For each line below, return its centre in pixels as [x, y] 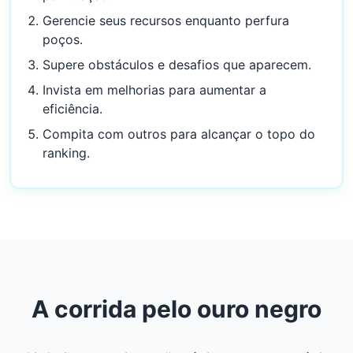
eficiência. [72, 109]
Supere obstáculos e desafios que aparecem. [177, 65]
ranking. [66, 153]
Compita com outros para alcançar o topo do [179, 134]
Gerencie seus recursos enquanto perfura [166, 20]
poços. [63, 39]
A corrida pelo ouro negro [176, 309]
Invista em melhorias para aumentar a [154, 90]
